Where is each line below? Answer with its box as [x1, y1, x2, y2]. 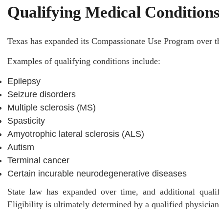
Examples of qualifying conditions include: [7, 56, 160, 66]
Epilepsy [7, 76, 41, 86]
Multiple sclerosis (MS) [7, 102, 96, 112]
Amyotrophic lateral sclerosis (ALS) [7, 129, 144, 139]
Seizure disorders [7, 89, 76, 99]
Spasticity [7, 115, 45, 126]
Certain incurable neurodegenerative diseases [7, 168, 187, 178]
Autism [7, 142, 34, 152]
